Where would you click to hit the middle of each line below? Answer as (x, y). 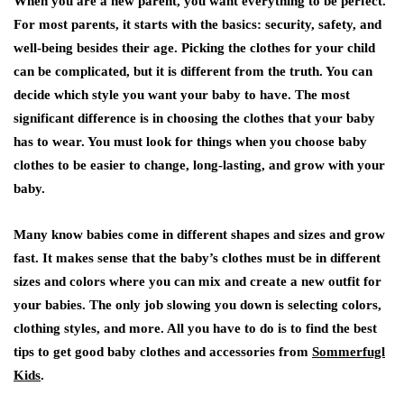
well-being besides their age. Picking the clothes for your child (194, 48)
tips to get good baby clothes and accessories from (163, 352)
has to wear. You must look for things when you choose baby (190, 142)
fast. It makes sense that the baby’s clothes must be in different (197, 258)
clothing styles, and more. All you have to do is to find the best (195, 328)
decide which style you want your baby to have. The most (182, 95)
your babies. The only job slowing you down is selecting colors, (197, 305)
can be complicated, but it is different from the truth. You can (193, 71)
